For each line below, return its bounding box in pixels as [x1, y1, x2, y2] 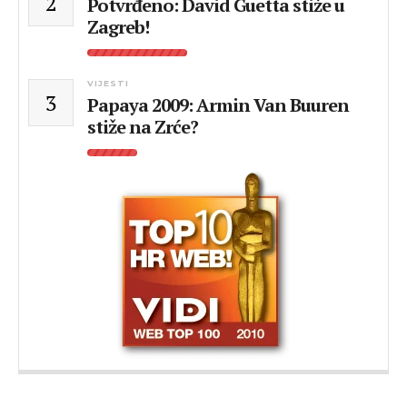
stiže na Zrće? [87, 114, 198, 139]
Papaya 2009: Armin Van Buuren [87, 93, 349, 117]
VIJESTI [87, 78, 129, 88]
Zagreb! [87, 15, 149, 39]
